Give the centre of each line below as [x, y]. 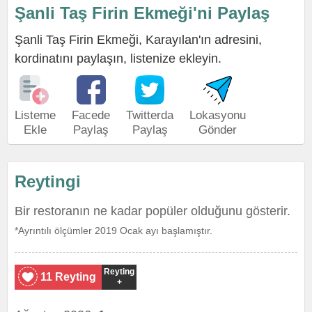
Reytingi [48, 181]
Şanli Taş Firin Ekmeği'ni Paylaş [142, 13]
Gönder [218, 130]
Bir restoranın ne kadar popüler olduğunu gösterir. [153, 211]
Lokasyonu [218, 115]
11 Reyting [68, 277]
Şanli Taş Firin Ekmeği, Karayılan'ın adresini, [138, 40]
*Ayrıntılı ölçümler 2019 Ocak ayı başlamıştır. [114, 231]
